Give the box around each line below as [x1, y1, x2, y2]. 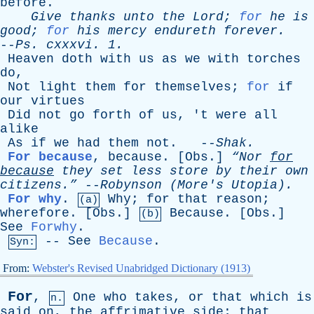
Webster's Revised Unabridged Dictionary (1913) [32, 262, 250, 274]
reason [216, 192, 262, 206]
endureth [154, 24, 216, 38]
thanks [69, 10, 116, 24]
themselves [154, 80, 231, 94]
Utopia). [224, 178, 293, 192]
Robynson [100, 178, 162, 192]
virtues [31, 94, 85, 108]
